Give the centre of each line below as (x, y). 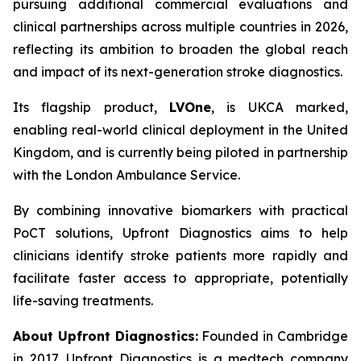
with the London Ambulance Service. (127, 175)
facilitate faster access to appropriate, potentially (180, 278)
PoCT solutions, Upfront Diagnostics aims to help (180, 233)
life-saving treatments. (83, 301)
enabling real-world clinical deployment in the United (180, 130)
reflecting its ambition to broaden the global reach (180, 49)
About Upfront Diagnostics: (106, 336)
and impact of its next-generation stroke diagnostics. (178, 72)
